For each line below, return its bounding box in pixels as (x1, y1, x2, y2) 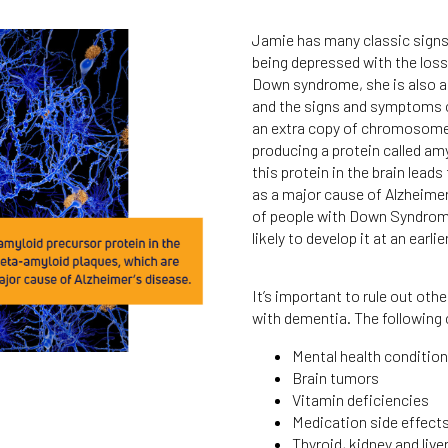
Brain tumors (292, 367, 379, 387)
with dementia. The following (252, 307, 442, 327)
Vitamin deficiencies (292, 389, 429, 409)
